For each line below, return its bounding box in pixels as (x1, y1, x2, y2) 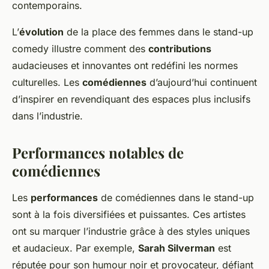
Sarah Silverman (138, 242, 215, 255)
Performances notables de (12, 143, 184, 163)
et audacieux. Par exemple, (12, 242, 138, 255)
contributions (148, 43, 211, 55)
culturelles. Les (12, 76, 82, 89)
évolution (19, 26, 64, 38)
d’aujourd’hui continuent (147, 76, 257, 89)
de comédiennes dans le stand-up (98, 192, 254, 204)
